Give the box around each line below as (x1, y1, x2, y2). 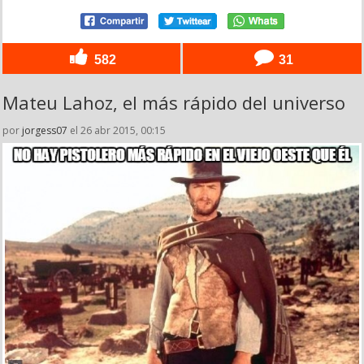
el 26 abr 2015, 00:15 (67, 123, 166, 138)
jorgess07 (22, 123, 67, 138)
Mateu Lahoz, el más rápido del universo (2, 90, 345, 115)
